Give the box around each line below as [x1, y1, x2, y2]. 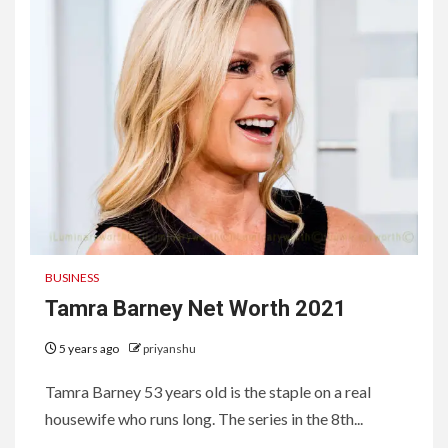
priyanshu [143, 340, 196, 356]
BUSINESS [45, 269, 99, 285]
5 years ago [57, 340, 121, 356]
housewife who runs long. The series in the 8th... [45, 408, 363, 428]
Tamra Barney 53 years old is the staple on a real [45, 381, 371, 401]
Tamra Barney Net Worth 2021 [45, 295, 347, 321]
